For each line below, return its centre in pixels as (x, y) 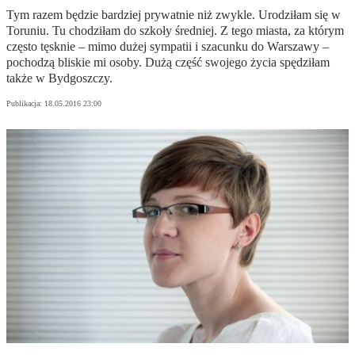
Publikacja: (25, 104)
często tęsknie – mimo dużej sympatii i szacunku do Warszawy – (168, 47)
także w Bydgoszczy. (59, 78)
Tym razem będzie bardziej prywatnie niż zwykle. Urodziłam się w (174, 15)
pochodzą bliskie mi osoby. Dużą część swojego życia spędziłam (168, 63)
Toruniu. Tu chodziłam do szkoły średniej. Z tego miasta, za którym (175, 31)
